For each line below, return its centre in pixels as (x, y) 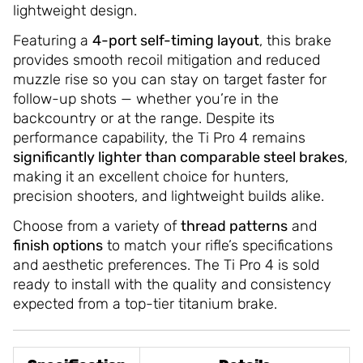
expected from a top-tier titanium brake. (145, 303)
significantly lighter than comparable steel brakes (178, 157)
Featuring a (52, 40)
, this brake (295, 40)
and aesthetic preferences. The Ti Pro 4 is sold (166, 265)
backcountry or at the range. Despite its (143, 118)
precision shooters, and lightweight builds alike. (168, 196)
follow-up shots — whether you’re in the (145, 98)
